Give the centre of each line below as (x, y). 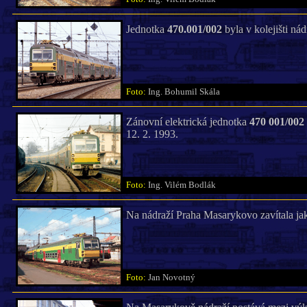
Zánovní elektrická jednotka (187, 122)
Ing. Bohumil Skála (187, 92)
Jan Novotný (174, 278)
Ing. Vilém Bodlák (185, 185)
